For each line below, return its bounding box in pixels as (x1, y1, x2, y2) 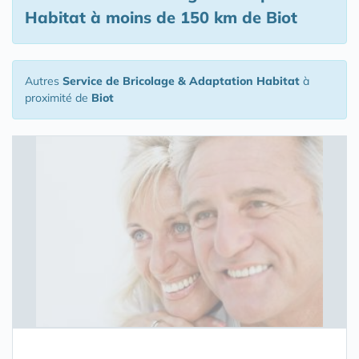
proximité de (25, 91, 91, 105)
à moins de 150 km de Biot (86, 7, 297, 27)
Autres (25, 74, 63, 88)
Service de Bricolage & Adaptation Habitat (63, 74, 300, 88)
